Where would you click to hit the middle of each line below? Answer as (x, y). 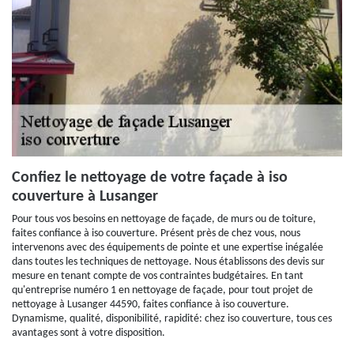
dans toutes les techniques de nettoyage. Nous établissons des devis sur (168, 262)
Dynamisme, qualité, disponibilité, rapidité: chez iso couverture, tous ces (172, 319)
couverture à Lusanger (85, 197)
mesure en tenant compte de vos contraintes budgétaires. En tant (158, 276)
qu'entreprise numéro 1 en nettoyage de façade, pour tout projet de (162, 290)
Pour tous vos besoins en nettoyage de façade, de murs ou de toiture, (164, 219)
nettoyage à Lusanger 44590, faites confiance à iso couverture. (151, 305)
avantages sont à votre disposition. (88, 333)
